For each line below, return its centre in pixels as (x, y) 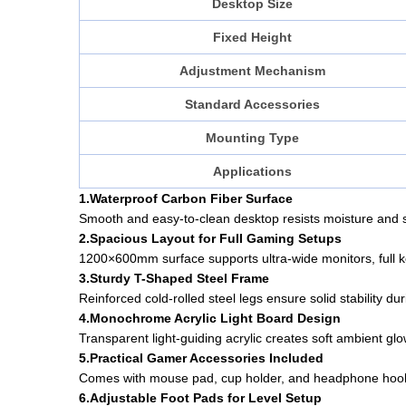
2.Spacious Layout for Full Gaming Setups (210, 239)
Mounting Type (252, 138)
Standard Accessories (252, 105)
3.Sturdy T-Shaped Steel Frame (174, 279)
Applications (252, 172)
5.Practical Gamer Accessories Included (201, 358)
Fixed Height (252, 38)
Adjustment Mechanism (252, 71)
